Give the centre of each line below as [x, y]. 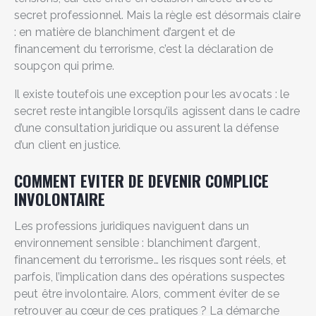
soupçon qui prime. [66, 66]
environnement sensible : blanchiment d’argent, [137, 243]
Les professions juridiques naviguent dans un [132, 226]
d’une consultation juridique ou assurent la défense [147, 128]
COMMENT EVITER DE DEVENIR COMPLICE [141, 181]
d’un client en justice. [69, 145]
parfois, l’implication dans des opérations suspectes [150, 277]
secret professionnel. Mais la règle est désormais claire [157, 15]
